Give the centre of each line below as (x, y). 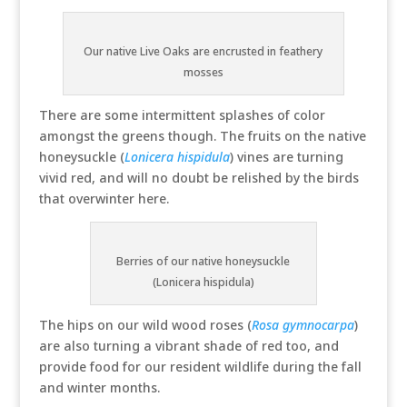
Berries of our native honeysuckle (203, 261)
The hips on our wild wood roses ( (145, 325)
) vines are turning (286, 157)
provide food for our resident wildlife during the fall (200, 367)
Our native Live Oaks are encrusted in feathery (203, 51)
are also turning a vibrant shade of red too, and (189, 346)
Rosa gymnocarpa (303, 325)
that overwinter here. (104, 199)
